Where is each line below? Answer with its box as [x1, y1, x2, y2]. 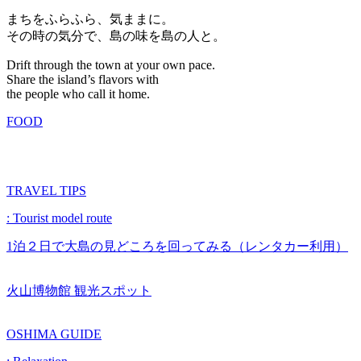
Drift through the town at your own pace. [6, 58, 215, 73]
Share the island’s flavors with [6, 73, 159, 87]
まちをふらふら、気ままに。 [6, 12, 174, 27]
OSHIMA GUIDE [6, 327, 102, 342]
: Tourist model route [6, 211, 112, 226]
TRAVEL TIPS [6, 184, 86, 198]
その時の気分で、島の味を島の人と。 [6, 29, 226, 44]
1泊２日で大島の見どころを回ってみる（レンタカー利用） [6, 239, 348, 254]
